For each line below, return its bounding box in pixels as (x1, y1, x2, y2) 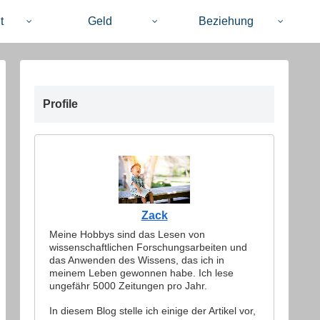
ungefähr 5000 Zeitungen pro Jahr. (49, 280, 207, 292)
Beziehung (198, 15, 254, 27)
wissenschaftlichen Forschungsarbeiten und (49, 241, 247, 254)
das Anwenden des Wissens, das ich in (49, 254, 224, 266)
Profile (43, 98, 78, 110)
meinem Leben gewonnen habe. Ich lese (49, 267, 234, 279)
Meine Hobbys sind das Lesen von (49, 229, 205, 241)
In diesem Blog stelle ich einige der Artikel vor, (49, 305, 256, 317)
